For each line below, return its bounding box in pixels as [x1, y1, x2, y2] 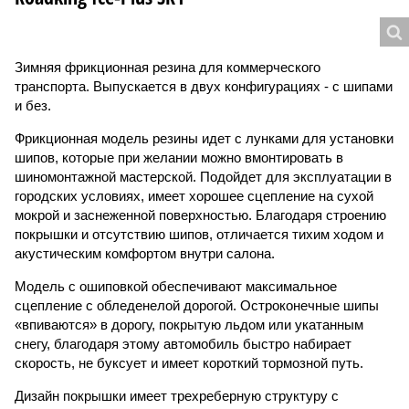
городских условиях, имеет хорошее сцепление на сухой [15, 188, 373, 204]
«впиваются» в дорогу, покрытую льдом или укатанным [15, 317, 363, 332]
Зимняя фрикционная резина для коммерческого [15, 59, 320, 75]
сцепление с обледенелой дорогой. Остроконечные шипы [15, 298, 379, 313]
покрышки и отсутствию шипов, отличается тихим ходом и [15, 226, 383, 242]
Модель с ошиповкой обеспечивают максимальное [15, 278, 337, 294]
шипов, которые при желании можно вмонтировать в [15, 150, 343, 165]
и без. [15, 98, 51, 113]
